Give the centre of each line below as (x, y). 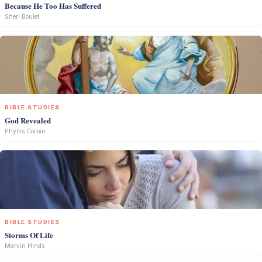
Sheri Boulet (22, 17)
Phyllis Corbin (25, 131)
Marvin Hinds (25, 246)
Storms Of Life (29, 235)
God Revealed (28, 120)
